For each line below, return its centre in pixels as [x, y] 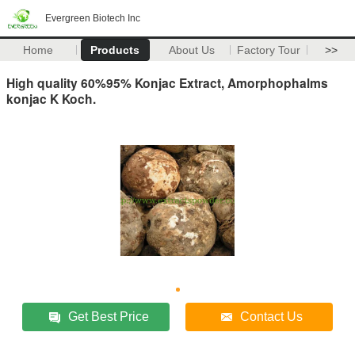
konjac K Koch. [51, 98]
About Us [192, 50]
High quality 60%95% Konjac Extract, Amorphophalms [167, 82]
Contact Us [272, 316]
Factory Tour [269, 50]
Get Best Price [109, 316]
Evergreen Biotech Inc [93, 18]
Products [115, 50]
